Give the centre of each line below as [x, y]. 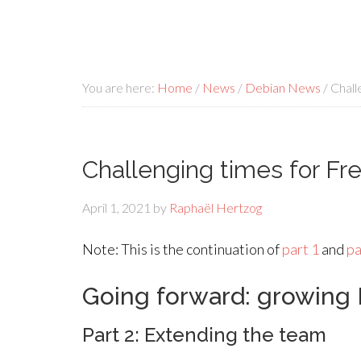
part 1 [301, 249]
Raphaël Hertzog [216, 207]
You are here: [120, 87]
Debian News [283, 87]
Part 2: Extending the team [204, 335]
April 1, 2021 [116, 207]
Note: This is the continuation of [182, 249]
